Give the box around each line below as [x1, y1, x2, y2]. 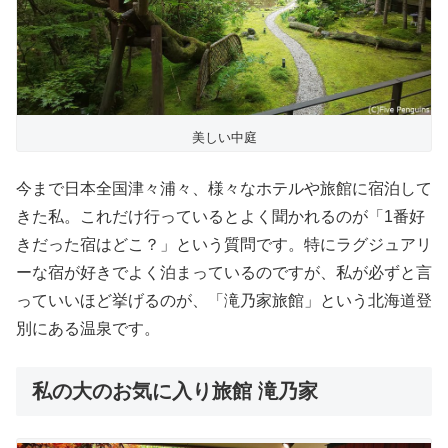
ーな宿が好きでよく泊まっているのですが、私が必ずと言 [16, 263, 432, 281]
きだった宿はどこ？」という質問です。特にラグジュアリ [16, 235, 432, 253]
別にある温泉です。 [16, 319, 160, 337]
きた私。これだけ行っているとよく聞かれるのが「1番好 [16, 207, 425, 225]
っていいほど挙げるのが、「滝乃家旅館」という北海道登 [16, 291, 432, 309]
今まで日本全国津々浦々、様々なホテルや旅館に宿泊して [16, 179, 432, 197]
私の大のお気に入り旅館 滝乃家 [32, 379, 318, 402]
